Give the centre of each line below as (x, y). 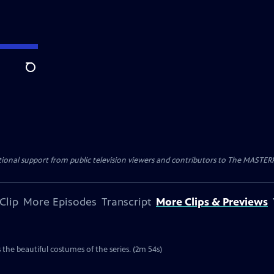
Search (40, 74)
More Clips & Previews (212, 202)
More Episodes (60, 202)
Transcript (126, 202)
